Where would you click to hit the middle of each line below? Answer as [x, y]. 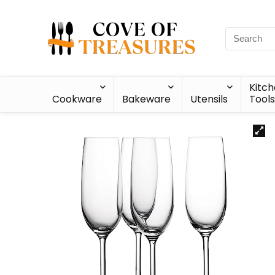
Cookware [77, 99]
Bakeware [146, 99]
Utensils [209, 99]
